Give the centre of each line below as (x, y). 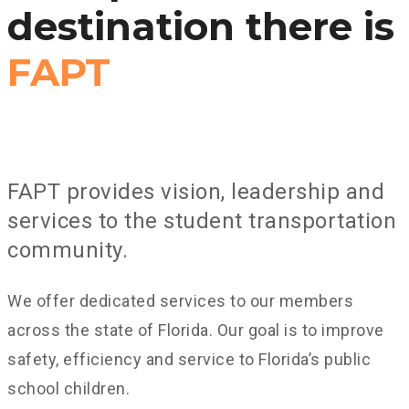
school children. (68, 388)
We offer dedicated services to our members (180, 300)
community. (68, 250)
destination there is (201, 26)
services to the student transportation (202, 220)
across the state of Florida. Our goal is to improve (196, 330)
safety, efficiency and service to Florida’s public (189, 359)
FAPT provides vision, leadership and (196, 191)
